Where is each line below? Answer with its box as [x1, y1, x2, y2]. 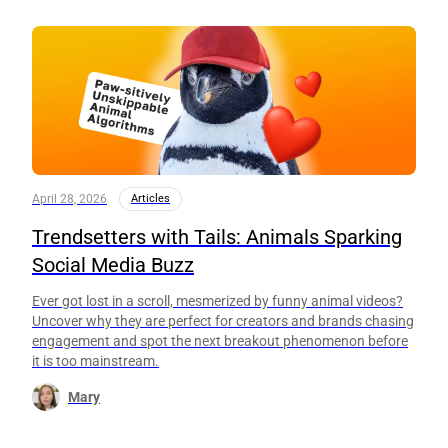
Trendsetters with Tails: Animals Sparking [32, 224, 402, 249]
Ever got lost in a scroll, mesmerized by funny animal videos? [32, 292, 403, 309]
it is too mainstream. [32, 352, 159, 369]
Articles [131, 191, 170, 205]
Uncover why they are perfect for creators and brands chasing [32, 312, 414, 329]
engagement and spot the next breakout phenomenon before [32, 332, 408, 349]
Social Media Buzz [32, 252, 194, 277]
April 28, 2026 [32, 191, 107, 206]
